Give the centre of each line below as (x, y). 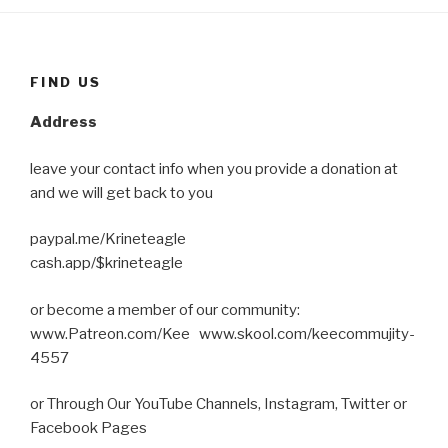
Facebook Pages (88, 428)
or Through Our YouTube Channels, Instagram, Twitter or (218, 404)
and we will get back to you (121, 192)
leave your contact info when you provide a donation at (214, 168)
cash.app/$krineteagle (106, 263)
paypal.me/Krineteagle (109, 239)
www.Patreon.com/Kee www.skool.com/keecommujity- (222, 333)
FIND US (66, 81)
